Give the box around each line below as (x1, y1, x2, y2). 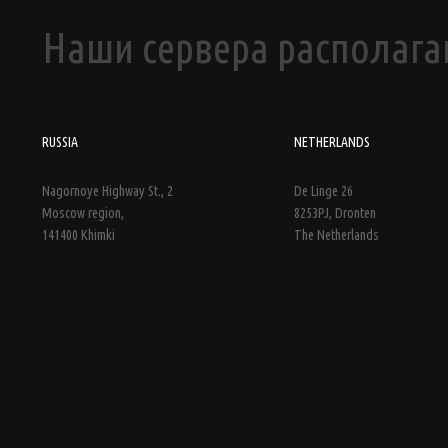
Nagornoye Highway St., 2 (42, 183, 173, 199)
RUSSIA (42, 134, 78, 150)
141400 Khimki (42, 227, 115, 243)
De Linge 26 (294, 183, 353, 199)
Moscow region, (42, 205, 124, 221)
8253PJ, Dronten (294, 205, 376, 221)
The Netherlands (294, 227, 379, 243)
